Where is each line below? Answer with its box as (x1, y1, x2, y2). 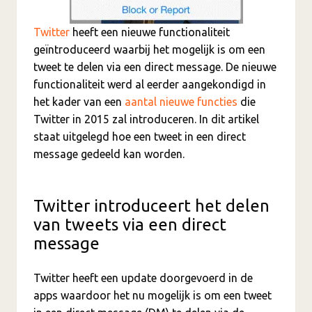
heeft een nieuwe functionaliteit (70, 26, 230, 38)
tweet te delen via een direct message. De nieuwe (33, 61, 276, 73)
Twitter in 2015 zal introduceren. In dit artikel (33, 113, 259, 125)
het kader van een (33, 95, 125, 108)
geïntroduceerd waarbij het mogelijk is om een (33, 43, 265, 56)
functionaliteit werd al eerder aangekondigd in (33, 78, 266, 91)
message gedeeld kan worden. (33, 148, 185, 160)
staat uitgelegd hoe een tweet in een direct (33, 130, 246, 143)
